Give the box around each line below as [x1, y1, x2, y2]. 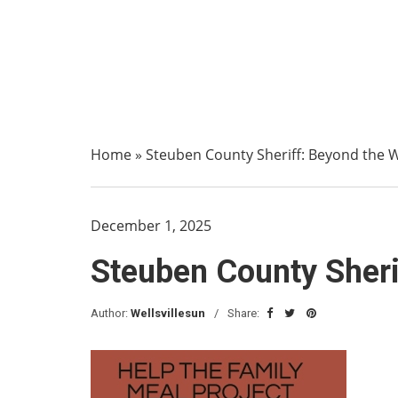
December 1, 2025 [91, 216, 211, 235]
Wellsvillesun [131, 306, 205, 320]
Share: [227, 306, 262, 320]
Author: [91, 306, 131, 320]
